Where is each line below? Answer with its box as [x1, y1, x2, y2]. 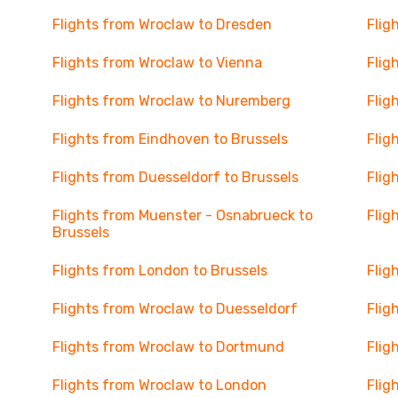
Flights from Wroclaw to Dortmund [52, 338, 284, 355]
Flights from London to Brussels [52, 262, 267, 279]
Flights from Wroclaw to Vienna [52, 54, 262, 71]
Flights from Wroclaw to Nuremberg [52, 92, 291, 109]
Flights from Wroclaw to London [52, 377, 267, 394]
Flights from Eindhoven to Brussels [52, 131, 288, 147]
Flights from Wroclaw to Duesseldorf [52, 300, 298, 317]
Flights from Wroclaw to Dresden [52, 16, 272, 33]
